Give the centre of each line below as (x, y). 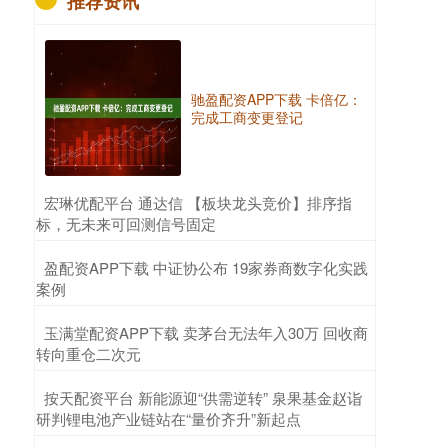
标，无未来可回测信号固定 (126, 223)
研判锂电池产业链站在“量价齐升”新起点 (168, 418)
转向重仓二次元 (88, 353)
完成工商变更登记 (247, 117)
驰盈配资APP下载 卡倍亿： (276, 99)
